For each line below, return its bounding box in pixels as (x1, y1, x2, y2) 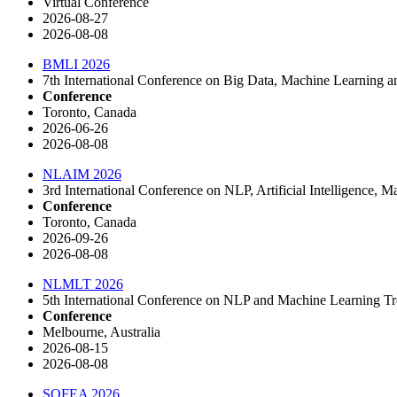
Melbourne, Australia (43, 323, 160, 339)
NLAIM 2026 (43, 166, 121, 182)
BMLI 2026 (43, 56, 110, 72)
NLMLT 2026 (43, 276, 123, 292)
